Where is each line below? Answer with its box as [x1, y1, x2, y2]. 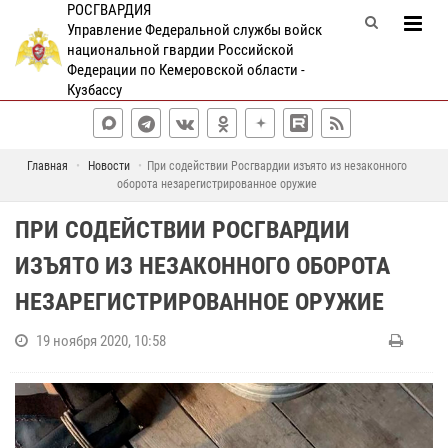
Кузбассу [66, 81, 122, 99]
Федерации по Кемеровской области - [66, 61, 305, 79]
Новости [87, 159, 130, 173]
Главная [26, 159, 68, 173]
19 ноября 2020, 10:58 [36, 332, 166, 350]
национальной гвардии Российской [66, 41, 294, 59]
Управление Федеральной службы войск [66, 21, 322, 39]
